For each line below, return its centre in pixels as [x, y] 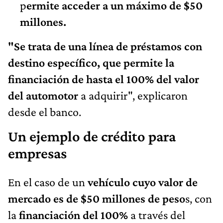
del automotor [43, 95]
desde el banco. [45, 111]
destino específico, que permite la [91, 62]
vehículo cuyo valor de [141, 182]
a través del [157, 215]
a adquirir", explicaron [133, 95]
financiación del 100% [72, 215]
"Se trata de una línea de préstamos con [105, 46]
